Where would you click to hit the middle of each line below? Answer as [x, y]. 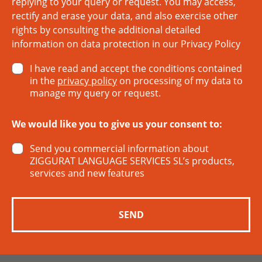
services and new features [88, 173]
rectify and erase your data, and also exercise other [125, 16]
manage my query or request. [96, 93]
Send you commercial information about [119, 149]
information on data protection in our [96, 44]
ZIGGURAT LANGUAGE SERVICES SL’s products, [132, 161]
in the [44, 81]
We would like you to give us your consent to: [117, 124]
